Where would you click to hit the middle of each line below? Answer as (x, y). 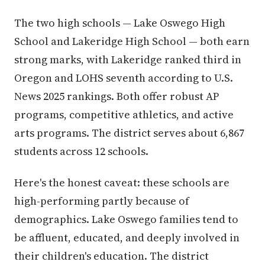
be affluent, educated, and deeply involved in (127, 237)
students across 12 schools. (81, 151)
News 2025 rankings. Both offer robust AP (117, 96)
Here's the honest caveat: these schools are (122, 182)
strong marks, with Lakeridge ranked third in (128, 59)
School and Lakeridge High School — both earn (132, 41)
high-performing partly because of (102, 201)
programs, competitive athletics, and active (124, 114)
